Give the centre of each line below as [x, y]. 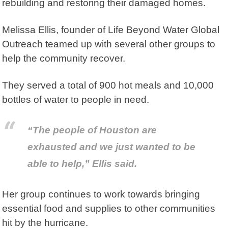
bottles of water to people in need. [76, 99]
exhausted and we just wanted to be [112, 147]
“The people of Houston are [92, 130]
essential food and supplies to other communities [109, 208]
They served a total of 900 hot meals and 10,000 [108, 85]
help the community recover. [64, 58]
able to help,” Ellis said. [82, 164]
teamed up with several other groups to [129, 44]
